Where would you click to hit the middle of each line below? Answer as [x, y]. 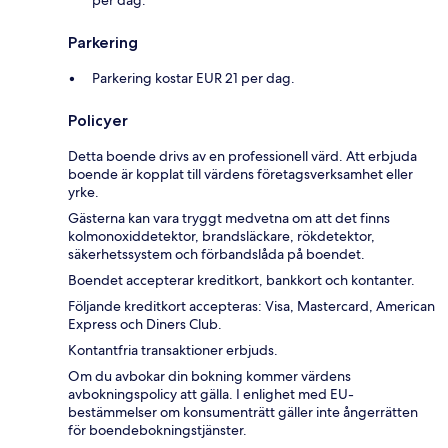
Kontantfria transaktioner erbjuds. [173, 350]
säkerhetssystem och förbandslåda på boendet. [216, 254]
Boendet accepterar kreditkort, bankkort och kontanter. [241, 280]
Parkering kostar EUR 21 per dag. [193, 78]
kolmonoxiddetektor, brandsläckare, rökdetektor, [221, 236]
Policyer [98, 121]
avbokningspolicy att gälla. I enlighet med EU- [211, 394]
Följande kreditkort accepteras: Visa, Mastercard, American [251, 306]
